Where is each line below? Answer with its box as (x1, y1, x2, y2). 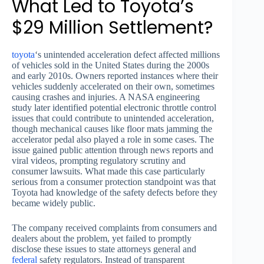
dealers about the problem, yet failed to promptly (12, 233, 192, 244)
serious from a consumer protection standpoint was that (12, 177, 216, 187)
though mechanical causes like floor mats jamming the (12, 124, 212, 134)
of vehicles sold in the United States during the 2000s (12, 60, 209, 71)
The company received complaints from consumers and (12, 223, 217, 233)
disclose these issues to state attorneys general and (12, 244, 196, 255)
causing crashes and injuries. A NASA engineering (12, 92, 200, 103)
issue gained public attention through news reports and (12, 145, 213, 156)
